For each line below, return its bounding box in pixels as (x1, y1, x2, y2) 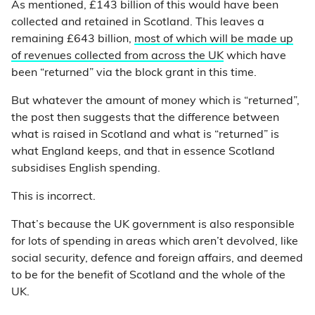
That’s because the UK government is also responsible (11, 219, 295, 231)
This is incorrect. (11, 191, 96, 202)
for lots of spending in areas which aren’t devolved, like (11, 236, 298, 247)
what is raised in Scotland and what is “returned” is (11, 129, 279, 141)
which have (224, 51, 286, 62)
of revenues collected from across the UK (11, 51, 224, 62)
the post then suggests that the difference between (11, 112, 279, 124)
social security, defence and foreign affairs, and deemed (11, 253, 303, 264)
